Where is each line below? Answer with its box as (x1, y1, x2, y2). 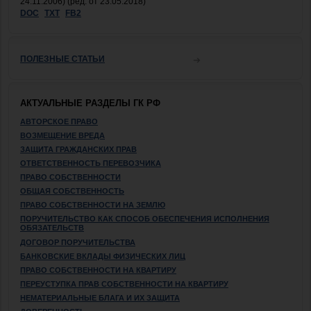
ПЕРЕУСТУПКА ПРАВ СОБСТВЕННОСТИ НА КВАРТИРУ (20, 279, 228, 288)
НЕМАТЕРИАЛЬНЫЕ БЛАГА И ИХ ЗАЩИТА (20, 293, 180, 302)
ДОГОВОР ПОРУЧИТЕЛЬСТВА (20, 237, 135, 246)
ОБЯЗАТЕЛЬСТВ (20, 223, 84, 233)
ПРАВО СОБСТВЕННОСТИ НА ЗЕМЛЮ (20, 200, 165, 209)
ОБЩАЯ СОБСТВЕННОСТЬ (20, 186, 124, 195)
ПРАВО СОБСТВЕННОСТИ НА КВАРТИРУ (20, 265, 176, 274)
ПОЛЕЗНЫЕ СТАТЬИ (20, 53, 105, 64)
